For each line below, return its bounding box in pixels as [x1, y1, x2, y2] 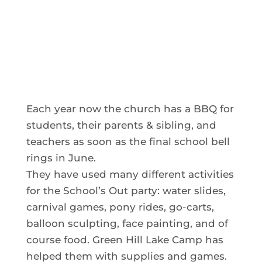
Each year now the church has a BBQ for [26, 102, 234, 115]
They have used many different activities [26, 168, 234, 180]
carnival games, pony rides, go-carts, [26, 201, 214, 213]
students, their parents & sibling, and [26, 119, 216, 131]
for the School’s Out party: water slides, [26, 184, 226, 196]
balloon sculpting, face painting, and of [26, 217, 228, 229]
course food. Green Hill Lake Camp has [26, 233, 223, 246]
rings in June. [26, 151, 96, 164]
